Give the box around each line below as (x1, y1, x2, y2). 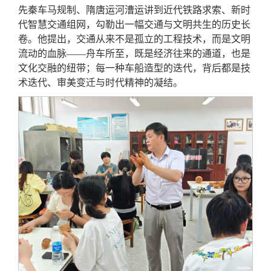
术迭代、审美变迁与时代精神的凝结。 (18, 77, 183, 88)
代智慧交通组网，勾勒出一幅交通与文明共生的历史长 (18, 19, 251, 30)
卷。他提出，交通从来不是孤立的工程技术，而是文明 (18, 34, 251, 45)
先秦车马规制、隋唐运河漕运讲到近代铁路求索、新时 (18, 5, 251, 16)
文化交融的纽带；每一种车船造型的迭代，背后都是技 (18, 63, 251, 74)
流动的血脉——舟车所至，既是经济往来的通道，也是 (18, 48, 251, 59)
